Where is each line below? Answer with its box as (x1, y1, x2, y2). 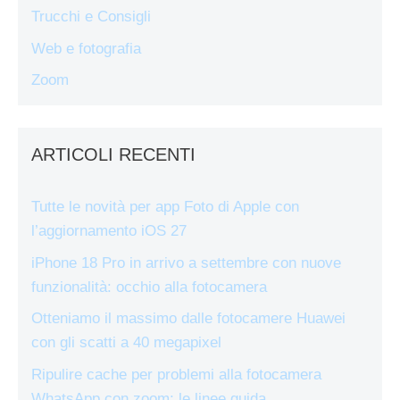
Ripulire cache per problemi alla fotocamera (31, 365, 321, 383)
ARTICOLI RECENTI (31, 145, 196, 164)
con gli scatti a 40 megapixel (31, 334, 221, 351)
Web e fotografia (31, 39, 141, 57)
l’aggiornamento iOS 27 (31, 222, 187, 239)
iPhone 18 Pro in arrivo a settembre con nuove (31, 254, 341, 271)
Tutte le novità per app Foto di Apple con (31, 198, 299, 215)
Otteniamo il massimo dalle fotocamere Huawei (31, 310, 346, 327)
